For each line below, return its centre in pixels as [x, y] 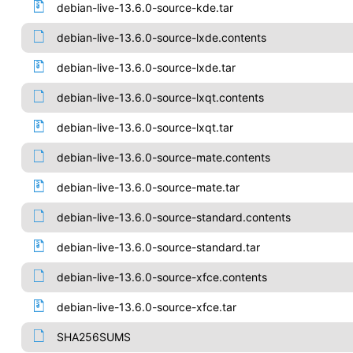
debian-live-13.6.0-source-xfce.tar [146, 307]
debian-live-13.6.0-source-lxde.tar [146, 67]
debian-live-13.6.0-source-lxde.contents [161, 37]
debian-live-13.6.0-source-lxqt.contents [160, 97]
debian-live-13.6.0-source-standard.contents [173, 217]
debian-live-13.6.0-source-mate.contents [163, 157]
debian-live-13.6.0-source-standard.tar [158, 247]
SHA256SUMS [93, 337]
